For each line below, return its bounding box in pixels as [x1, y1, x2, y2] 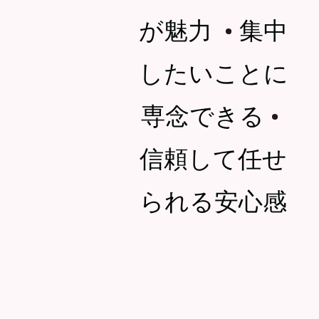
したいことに [138, 53, 288, 89]
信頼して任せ [140, 139, 288, 174]
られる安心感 [140, 182, 288, 217]
